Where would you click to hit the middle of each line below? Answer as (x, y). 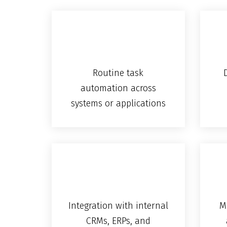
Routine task (118, 73)
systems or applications (118, 104)
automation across (118, 88)
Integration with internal (118, 206)
